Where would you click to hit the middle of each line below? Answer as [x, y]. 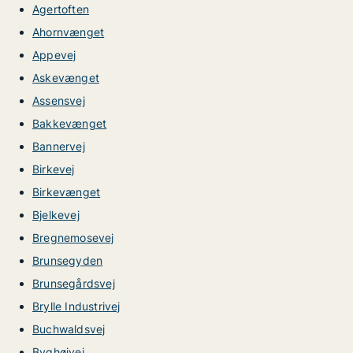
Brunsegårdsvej [74, 283]
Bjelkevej [56, 215]
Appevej [54, 55]
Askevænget [66, 78]
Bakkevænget [70, 123]
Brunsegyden [68, 260]
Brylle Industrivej [76, 306]
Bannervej [59, 146]
